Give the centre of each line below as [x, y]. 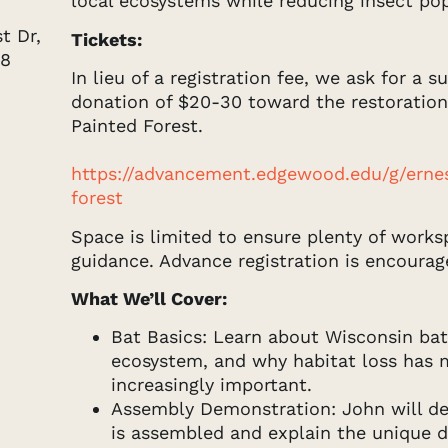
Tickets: [107, 39]
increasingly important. [212, 385]
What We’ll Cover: [149, 298]
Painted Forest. [137, 126]
